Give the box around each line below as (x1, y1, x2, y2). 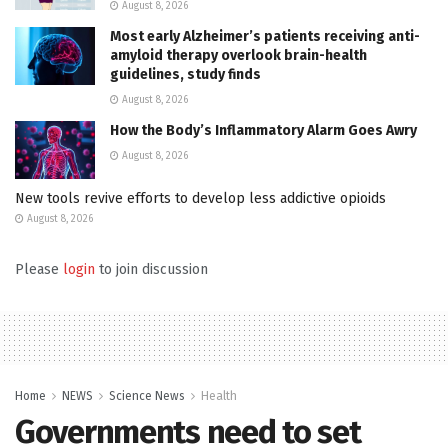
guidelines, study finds (110, 66, 261, 84)
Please (15, 260, 63, 278)
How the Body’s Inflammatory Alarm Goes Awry (110, 122, 417, 140)
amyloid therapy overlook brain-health (110, 47, 367, 65)
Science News (109, 388, 185, 403)
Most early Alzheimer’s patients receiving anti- (110, 28, 420, 46)
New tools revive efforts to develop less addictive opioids (15, 189, 386, 207)
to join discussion (95, 260, 208, 278)
